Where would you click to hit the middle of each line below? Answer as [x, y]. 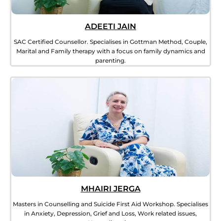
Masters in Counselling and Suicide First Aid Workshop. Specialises [110, 204]
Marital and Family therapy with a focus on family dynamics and [110, 51]
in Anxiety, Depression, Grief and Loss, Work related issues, [110, 214]
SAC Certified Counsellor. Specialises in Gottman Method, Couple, [110, 42]
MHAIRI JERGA [110, 189]
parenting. [110, 61]
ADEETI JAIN [110, 27]
